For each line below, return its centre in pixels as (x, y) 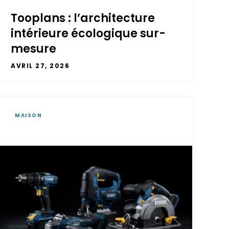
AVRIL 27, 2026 (40, 65)
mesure (34, 49)
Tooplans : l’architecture (83, 18)
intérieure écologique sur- (88, 33)
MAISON (29, 115)
